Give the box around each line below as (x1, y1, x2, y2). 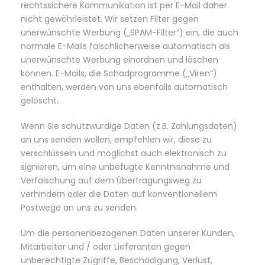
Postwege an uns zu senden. (21, 202, 138, 214)
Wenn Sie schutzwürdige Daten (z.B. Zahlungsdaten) (21, 120, 237, 132)
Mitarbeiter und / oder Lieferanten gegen (21, 241, 190, 253)
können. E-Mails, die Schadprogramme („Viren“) (21, 67, 217, 79)
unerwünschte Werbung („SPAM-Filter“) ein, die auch (21, 27, 238, 38)
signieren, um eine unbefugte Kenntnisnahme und (21, 161, 230, 173)
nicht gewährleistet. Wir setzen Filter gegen (21, 13, 199, 25)
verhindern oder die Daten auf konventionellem (21, 188, 217, 200)
